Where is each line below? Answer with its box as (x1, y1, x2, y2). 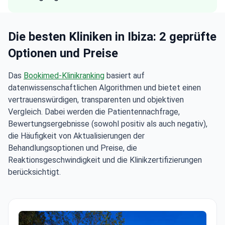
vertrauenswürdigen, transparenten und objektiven (8, 95, 184, 104)
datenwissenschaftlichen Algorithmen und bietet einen (8, 83, 201, 92)
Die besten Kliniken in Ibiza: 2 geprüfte (8, 30, 216, 44)
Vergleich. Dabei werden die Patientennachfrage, (8, 107, 180, 117)
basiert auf (104, 71, 145, 80)
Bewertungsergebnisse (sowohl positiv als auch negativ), (8, 119, 207, 129)
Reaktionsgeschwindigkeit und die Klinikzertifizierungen (8, 155, 202, 165)
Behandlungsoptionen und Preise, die (8, 143, 137, 153)
